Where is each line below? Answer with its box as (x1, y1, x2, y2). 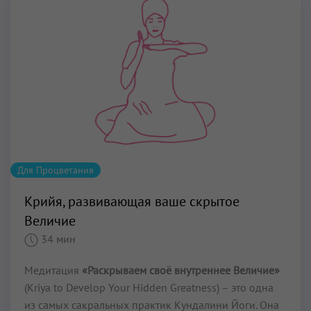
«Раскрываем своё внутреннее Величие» (82, 263, 280, 278)
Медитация (24, 263, 82, 278)
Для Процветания (17, 164, 94, 177)
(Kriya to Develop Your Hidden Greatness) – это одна (24, 280, 274, 295)
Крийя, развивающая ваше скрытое (24, 192, 239, 211)
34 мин (41, 232, 76, 246)
